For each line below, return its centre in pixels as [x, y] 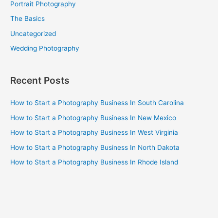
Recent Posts [40, 81]
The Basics [28, 19]
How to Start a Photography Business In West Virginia [94, 133]
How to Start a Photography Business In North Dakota [95, 147]
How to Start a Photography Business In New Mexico [93, 118]
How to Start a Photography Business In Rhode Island [94, 162]
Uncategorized [33, 33]
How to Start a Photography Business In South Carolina [97, 103]
